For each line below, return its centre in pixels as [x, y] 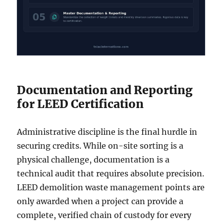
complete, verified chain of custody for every [104, 215]
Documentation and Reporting [105, 90]
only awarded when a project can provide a [100, 201]
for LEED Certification [81, 104]
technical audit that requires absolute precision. [111, 174]
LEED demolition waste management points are [111, 188]
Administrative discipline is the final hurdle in [107, 132]
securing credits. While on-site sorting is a [100, 146]
